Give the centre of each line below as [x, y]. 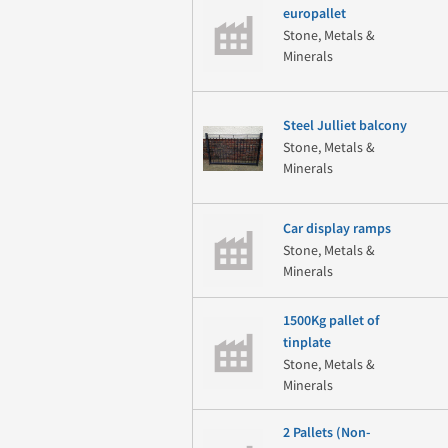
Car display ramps [336, 229]
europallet [314, 14]
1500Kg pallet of [330, 321]
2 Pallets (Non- [326, 433]
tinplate [306, 343]
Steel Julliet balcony [344, 126]
